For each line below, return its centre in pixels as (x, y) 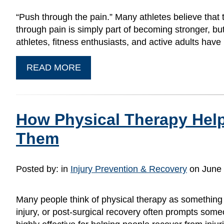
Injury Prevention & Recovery (129, 169)
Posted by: (38, 169)
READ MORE (53, 67)
